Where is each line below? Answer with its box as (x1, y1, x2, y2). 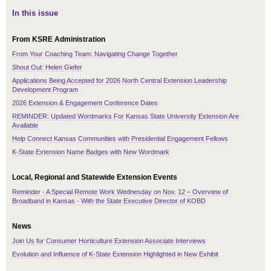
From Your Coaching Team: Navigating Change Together (12, 50, 178, 58)
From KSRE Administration (12, 35, 105, 44)
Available (12, 122, 38, 129)
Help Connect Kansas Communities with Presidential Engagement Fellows (12, 135, 228, 143)
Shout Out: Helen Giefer (12, 64, 82, 71)
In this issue (12, 8, 58, 18)
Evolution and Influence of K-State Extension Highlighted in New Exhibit (12, 250, 218, 258)
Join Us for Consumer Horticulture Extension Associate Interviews (12, 237, 206, 245)
